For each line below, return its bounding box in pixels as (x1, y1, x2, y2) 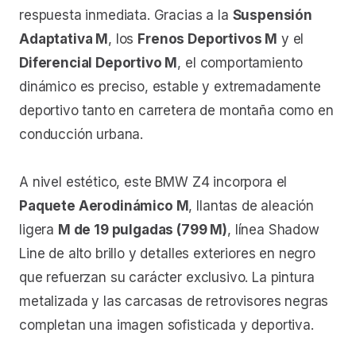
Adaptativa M (19, 30, 109, 47)
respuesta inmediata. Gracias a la (19, 6, 233, 23)
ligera (19, 221, 58, 238)
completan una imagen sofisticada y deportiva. (19, 316, 314, 333)
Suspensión (232, 6, 312, 23)
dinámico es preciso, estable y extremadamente (19, 78, 321, 95)
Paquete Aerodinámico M (19, 197, 189, 214)
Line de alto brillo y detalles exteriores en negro (19, 245, 315, 261)
